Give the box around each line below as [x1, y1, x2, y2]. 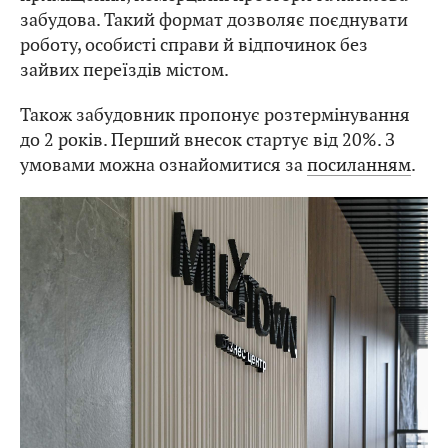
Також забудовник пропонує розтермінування [20, 103, 410, 127]
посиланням [307, 153, 411, 177]
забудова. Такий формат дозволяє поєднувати [20, 8, 408, 32]
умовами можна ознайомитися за [20, 153, 307, 177]
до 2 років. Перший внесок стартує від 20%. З [20, 128, 395, 152]
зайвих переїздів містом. [20, 58, 229, 82]
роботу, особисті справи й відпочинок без [20, 33, 368, 57]
